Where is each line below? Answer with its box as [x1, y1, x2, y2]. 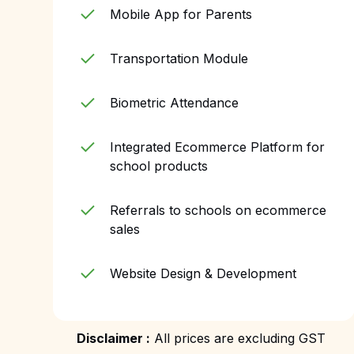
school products [110, 158, 209, 174]
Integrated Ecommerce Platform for [110, 139, 326, 155]
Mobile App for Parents [110, 6, 253, 22]
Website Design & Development [110, 265, 297, 281]
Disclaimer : [77, 330, 151, 346]
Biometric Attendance [110, 95, 239, 111]
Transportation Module [110, 51, 249, 66]
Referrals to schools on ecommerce [110, 202, 327, 218]
